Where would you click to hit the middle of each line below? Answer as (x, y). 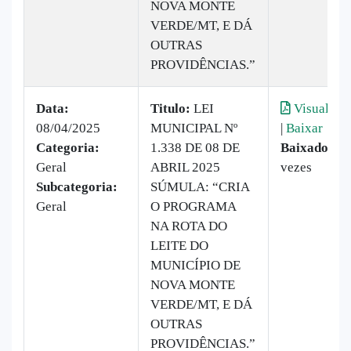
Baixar (304, 128)
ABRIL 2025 (185, 167)
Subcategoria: (77, 186)
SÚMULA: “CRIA (200, 186)
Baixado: (307, 147)
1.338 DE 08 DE (195, 147)
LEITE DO (179, 245)
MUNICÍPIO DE (195, 265)
